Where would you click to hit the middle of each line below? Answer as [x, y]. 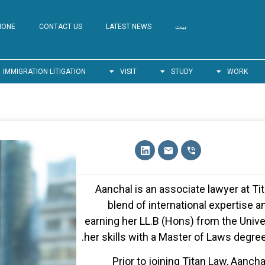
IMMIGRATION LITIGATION [44, 72]
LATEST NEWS [129, 27]
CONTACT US [61, 27]
